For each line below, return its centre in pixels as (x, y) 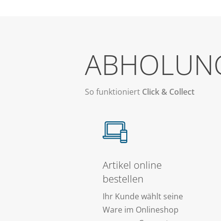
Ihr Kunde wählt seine (143, 197)
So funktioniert (114, 92)
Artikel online (132, 165)
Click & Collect (168, 92)
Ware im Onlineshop (140, 210)
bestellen (123, 179)
